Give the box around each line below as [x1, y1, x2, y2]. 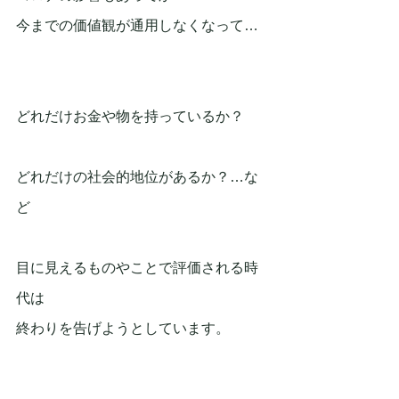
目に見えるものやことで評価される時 [16, 260, 258, 276]
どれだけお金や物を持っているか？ [16, 109, 244, 125]
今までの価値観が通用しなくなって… [16, 18, 258, 34]
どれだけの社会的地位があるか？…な [16, 169, 258, 185]
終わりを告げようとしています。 [16, 321, 230, 337]
